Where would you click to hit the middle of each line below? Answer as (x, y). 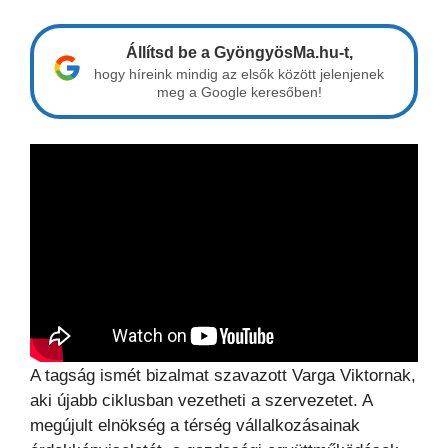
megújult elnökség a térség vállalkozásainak (195, 425)
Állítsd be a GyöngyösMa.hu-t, (239, 52)
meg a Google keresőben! (239, 91)
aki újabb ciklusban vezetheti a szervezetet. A (201, 400)
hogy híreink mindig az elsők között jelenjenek (239, 73)
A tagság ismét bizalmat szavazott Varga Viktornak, (223, 375)
